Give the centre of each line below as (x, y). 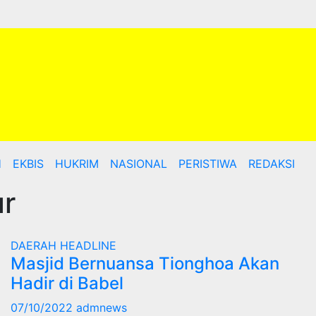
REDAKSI (271, 164)
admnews (102, 308)
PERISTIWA (207, 164)
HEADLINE (88, 245)
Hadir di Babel (67, 283)
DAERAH (35, 245)
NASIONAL (138, 164)
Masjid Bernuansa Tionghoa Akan (145, 263)
